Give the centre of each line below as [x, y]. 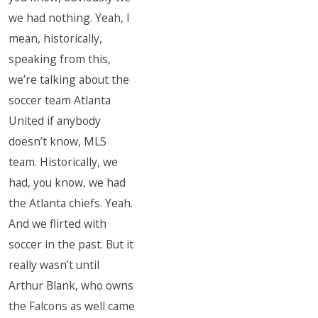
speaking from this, [60, 59]
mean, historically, [56, 38]
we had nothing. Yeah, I [70, 18]
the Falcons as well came [72, 306]
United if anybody [55, 121]
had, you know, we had [67, 182]
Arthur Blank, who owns [71, 285]
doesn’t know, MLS [58, 141]
